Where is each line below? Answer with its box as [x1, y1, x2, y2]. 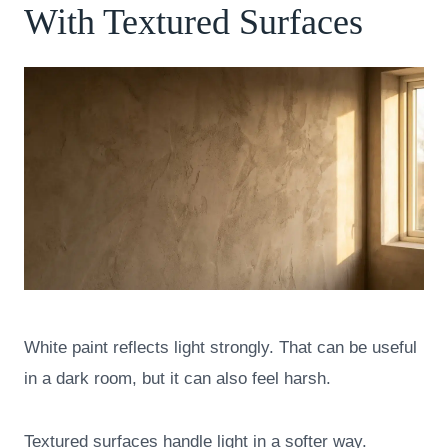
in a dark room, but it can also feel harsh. [24, 369, 331, 389]
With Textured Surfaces [24, 2, 363, 43]
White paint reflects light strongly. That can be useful [24, 338, 417, 358]
